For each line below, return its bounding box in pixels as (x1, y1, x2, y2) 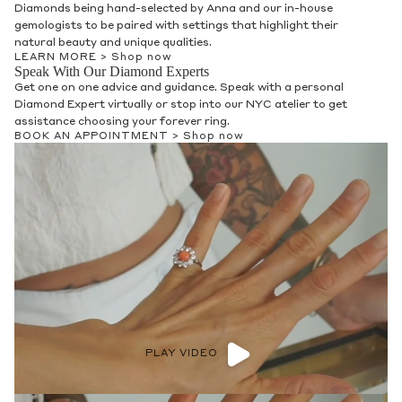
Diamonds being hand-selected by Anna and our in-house (14, 4, 333, 15)
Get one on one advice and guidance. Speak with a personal (14, 83, 344, 94)
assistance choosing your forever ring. (14, 117, 230, 128)
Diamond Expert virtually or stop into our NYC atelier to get (14, 100, 347, 111)
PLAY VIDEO (144, 349, 218, 360)
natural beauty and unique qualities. (14, 38, 212, 49)
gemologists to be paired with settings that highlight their (14, 21, 338, 32)
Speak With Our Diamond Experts (14, 64, 209, 80)
